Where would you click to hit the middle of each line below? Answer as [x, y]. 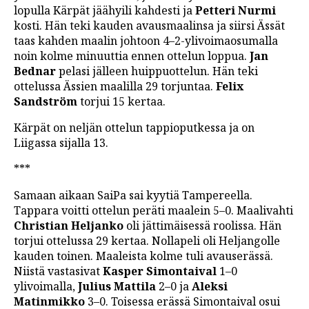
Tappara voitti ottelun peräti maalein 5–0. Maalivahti [153, 211]
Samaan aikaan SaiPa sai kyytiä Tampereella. [133, 196]
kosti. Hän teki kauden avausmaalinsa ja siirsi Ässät [149, 26]
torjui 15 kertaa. [121, 102]
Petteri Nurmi [236, 11]
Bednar [35, 71]
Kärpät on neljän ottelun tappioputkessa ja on [134, 128]
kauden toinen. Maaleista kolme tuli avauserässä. [143, 256]
